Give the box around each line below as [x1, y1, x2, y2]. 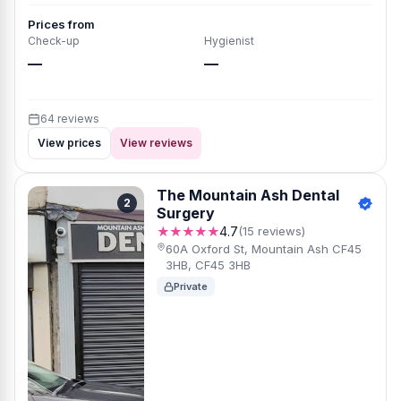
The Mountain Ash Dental [157, 186, 339, 204]
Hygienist [204, 34, 254, 47]
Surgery [157, 204, 215, 222]
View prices [38, 136, 101, 149]
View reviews [120, 136, 192, 149]
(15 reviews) [238, 224, 305, 238]
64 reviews [40, 112, 99, 125]
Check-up [28, 34, 80, 47]
